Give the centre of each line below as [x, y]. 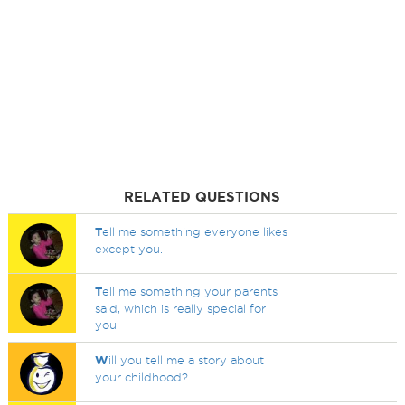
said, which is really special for [181, 308]
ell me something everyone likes [195, 231]
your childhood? [142, 377]
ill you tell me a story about [187, 360]
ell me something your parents [190, 291]
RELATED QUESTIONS [202, 197]
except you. [129, 249]
